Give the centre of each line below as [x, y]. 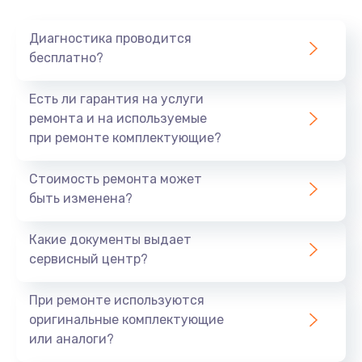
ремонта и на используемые [118, 118]
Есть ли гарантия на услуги [116, 99]
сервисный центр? [88, 259]
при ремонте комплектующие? [125, 137]
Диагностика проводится [110, 38]
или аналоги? [72, 339]
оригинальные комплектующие [126, 319]
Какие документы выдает [110, 239]
